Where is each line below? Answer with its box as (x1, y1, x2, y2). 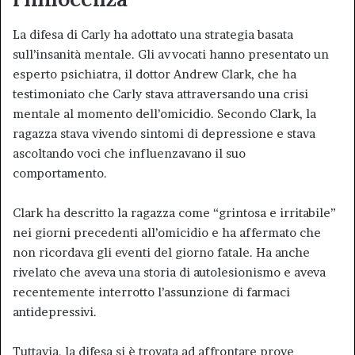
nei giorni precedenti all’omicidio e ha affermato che (13, 224, 321, 240)
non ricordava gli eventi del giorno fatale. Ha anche (13, 244, 310, 260)
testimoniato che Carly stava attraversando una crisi (13, 86, 308, 101)
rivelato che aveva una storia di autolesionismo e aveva (13, 264, 326, 280)
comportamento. (13, 165, 107, 181)
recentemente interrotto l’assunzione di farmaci (13, 284, 290, 300)
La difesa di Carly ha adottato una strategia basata (13, 26, 293, 42)
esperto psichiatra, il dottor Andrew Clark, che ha (13, 66, 296, 82)
